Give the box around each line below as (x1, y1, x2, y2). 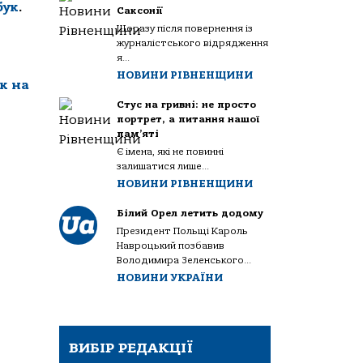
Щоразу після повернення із (117, 23, 254, 35)
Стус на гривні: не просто (117, 99, 257, 111)
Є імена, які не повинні (117, 146, 224, 158)
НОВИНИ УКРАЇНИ (117, 271, 224, 284)
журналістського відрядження (117, 37, 269, 49)
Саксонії (117, 5, 164, 17)
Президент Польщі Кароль (117, 225, 249, 237)
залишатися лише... (117, 160, 210, 173)
